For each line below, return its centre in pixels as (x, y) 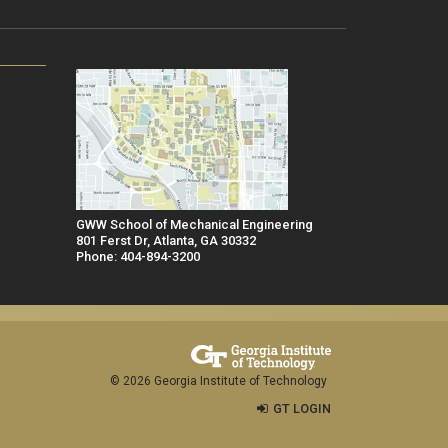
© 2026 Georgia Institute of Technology (218, 380)
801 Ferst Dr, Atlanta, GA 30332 (166, 240)
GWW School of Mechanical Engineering (194, 224)
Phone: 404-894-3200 (138, 256)
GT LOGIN (302, 408)
